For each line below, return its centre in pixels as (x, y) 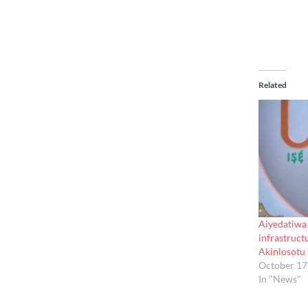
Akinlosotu (282, 251)
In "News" (280, 278)
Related (273, 85)
